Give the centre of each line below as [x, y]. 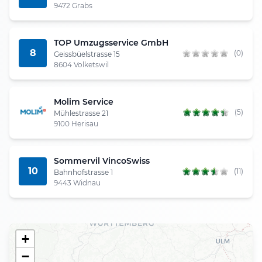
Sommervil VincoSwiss [102, 161]
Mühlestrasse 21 [81, 113]
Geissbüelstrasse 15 [87, 54]
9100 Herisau [76, 123]
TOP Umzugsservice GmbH [111, 42]
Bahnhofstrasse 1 [83, 172]
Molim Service [84, 101]
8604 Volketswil [81, 64]
